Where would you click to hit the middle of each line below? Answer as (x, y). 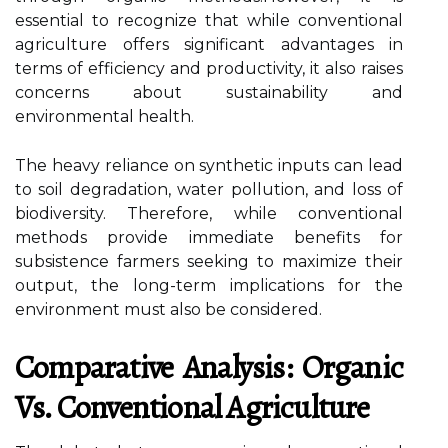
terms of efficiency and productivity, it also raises (209, 68)
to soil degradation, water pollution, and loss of (209, 189)
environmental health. (104, 116)
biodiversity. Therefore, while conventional (209, 213)
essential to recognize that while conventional (209, 20)
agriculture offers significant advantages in (209, 44)
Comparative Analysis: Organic (209, 367)
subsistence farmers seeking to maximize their (209, 261)
